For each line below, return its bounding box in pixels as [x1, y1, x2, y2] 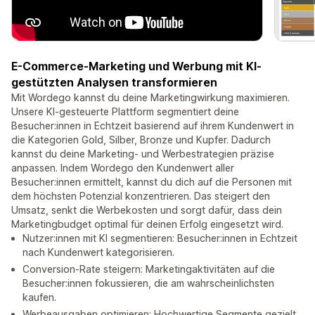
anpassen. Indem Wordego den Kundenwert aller [11, 162, 234, 174]
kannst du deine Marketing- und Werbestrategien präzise [11, 148, 274, 160]
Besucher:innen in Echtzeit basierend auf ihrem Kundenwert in [11, 120, 294, 132]
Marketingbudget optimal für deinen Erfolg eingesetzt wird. [11, 218, 283, 231]
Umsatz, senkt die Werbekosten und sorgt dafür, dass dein [11, 204, 282, 217]
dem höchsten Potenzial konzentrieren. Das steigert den [11, 190, 270, 202]
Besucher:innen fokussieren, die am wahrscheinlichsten [22, 277, 274, 290]
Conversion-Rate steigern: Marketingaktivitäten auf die [22, 263, 275, 276]
